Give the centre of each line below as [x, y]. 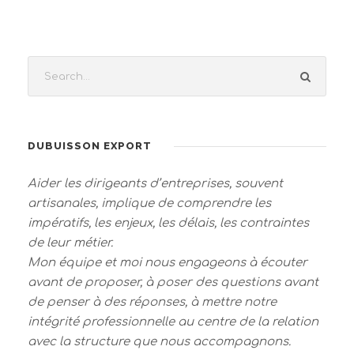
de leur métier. [70, 243]
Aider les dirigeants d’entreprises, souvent [155, 184]
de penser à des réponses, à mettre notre [152, 302]
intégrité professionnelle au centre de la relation [173, 322]
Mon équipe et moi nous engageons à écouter [168, 263]
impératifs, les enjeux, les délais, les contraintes [168, 223]
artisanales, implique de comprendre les [149, 203]
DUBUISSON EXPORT [90, 146]
